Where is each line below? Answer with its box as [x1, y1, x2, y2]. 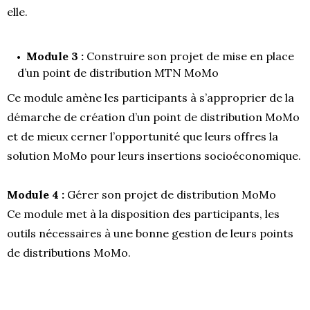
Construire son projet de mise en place [84, 48, 294, 63]
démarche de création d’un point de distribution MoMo [7, 109, 300, 124]
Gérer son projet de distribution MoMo [64, 187, 276, 201]
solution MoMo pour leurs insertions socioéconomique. [7, 148, 301, 163]
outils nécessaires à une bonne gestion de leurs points [7, 226, 293, 240]
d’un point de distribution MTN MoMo [17, 65, 219, 80]
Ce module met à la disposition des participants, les [7, 206, 280, 221]
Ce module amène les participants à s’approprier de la [7, 90, 294, 104]
